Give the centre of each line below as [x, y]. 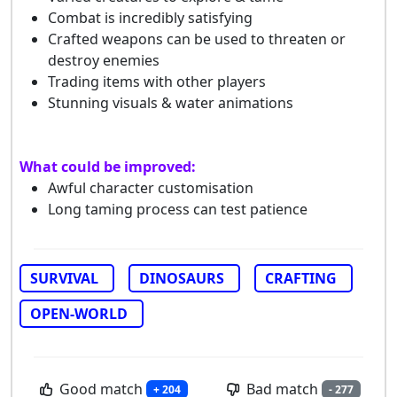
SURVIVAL [64, 278]
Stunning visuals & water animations [171, 102]
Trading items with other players [157, 81]
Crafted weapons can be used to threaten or [197, 39]
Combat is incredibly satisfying [150, 17]
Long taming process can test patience [178, 209]
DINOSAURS [182, 278]
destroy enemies [104, 60]
